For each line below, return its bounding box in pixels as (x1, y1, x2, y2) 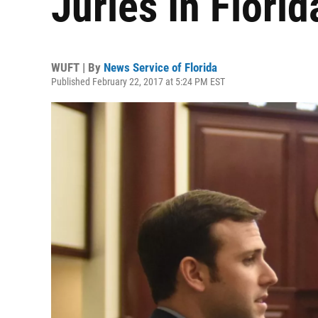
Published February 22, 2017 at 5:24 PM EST (51, 76, 225, 87)
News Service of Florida (104, 60, 217, 75)
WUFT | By (51, 60, 104, 75)
